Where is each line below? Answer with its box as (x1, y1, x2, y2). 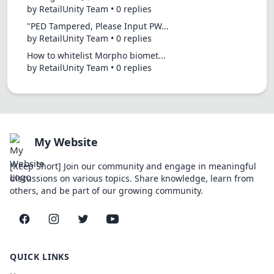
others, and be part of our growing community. (10, 185, 203, 196)
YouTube (111, 216, 148, 228)
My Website (34, 135, 98, 149)
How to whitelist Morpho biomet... (27, 50, 166, 61)
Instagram (53, 216, 97, 228)
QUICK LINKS (10, 251, 70, 262)
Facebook (23, 216, 65, 228)
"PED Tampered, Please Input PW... (27, 20, 169, 32)
